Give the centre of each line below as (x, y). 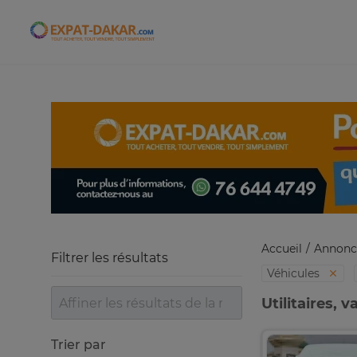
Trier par (78, 345)
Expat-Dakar (131, 37)
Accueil (282, 249)
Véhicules (295, 273)
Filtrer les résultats (110, 258)
